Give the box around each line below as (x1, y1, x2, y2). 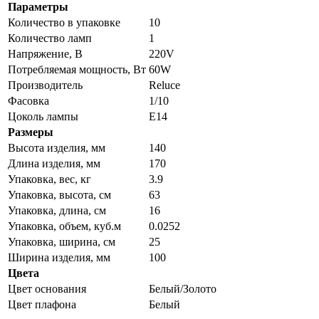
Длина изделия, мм (8, 157, 100, 170)
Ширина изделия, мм (8, 251, 110, 264)
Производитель (8, 79, 83, 92)
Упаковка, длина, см (8, 204, 106, 217)
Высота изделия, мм (8, 142, 105, 155)
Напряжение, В (8, 48, 83, 61)
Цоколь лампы (8, 110, 78, 123)
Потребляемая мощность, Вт (8, 63, 146, 76)
